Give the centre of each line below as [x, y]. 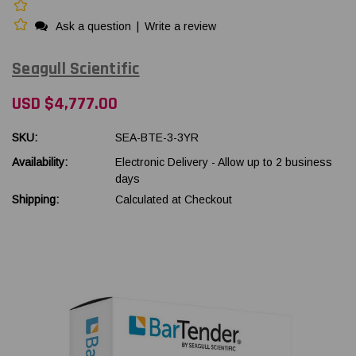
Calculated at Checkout [174, 199]
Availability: [40, 162]
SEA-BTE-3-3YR [157, 137]
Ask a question [93, 26]
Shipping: [35, 199]
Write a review [180, 26]
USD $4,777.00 [65, 104]
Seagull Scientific [76, 69]
